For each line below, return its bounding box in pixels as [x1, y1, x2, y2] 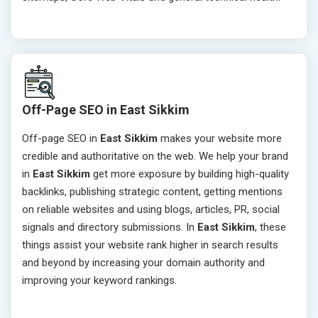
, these [255, 221, 286, 234]
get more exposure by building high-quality [93, 168, 289, 181]
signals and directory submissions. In [22, 221, 197, 234]
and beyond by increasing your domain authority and [22, 256, 265, 270]
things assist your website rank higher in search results [22, 238, 278, 252]
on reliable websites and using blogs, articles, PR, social [22, 203, 280, 216]
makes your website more [158, 132, 282, 146]
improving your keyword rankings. [22, 274, 177, 287]
